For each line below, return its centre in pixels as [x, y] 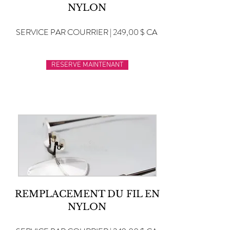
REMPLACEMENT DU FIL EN [87, 194]
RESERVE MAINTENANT [87, 65]
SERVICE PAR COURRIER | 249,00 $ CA [87, 32]
